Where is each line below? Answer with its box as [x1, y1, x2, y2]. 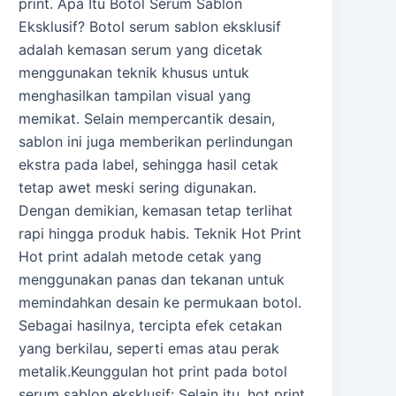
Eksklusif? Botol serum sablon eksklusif [19, 18, 282, 36]
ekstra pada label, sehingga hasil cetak [19, 156, 279, 174]
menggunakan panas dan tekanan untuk [19, 270, 286, 289]
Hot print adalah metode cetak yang [19, 247, 263, 266]
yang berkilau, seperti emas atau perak [19, 339, 280, 358]
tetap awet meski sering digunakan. [19, 179, 257, 197]
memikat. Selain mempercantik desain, [19, 110, 276, 128]
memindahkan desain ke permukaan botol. [19, 293, 302, 312]
